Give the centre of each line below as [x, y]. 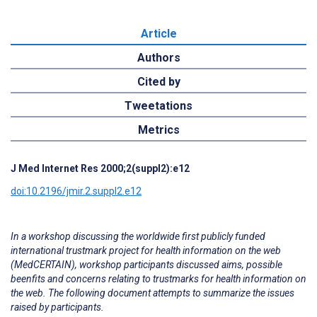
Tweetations [158, 105]
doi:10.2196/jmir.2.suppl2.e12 [76, 191]
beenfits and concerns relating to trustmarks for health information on [158, 278]
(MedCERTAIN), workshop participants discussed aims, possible [146, 264]
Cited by [158, 81]
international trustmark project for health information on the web [146, 250]
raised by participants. [57, 307]
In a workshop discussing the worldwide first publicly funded [138, 236]
